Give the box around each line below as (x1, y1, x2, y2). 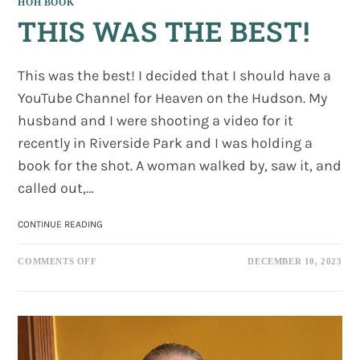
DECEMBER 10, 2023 (247, 256, 342, 266)
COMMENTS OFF (18, 256, 97, 266)
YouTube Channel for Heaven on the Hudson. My (18, 88, 328, 107)
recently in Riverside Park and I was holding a (18, 133, 313, 152)
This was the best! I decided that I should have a (18, 66, 332, 84)
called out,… (18, 178, 95, 197)
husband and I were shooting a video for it (18, 111, 294, 129)
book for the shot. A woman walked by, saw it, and (18, 156, 342, 174)
